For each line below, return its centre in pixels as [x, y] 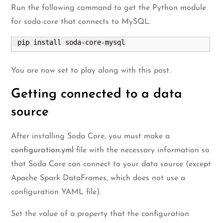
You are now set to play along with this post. [91, 70]
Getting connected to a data [97, 94]
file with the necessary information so [143, 150]
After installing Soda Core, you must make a [91, 136]
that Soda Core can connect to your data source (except [111, 164]
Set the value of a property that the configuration [100, 214]
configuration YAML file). [56, 192]
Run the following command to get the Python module [109, 8]
